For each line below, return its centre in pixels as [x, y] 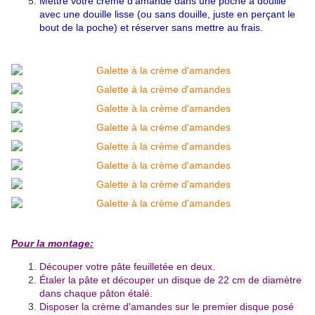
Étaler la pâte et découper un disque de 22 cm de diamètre [171, 280]
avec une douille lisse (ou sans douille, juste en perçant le [167, 14]
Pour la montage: [52, 244]
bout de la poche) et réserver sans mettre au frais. [151, 28]
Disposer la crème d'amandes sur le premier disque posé [167, 307]
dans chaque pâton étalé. [96, 294]
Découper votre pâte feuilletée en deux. [127, 267]
